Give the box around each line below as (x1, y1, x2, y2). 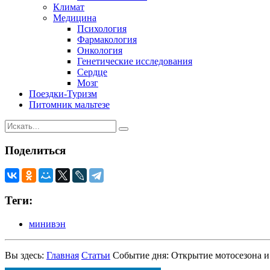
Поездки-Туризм (29, 88, 97, 99)
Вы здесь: (5, 250, 46, 260)
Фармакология (77, 34, 137, 45)
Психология (77, 23, 127, 34)
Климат (53, 1, 84, 12)
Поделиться (5, 143, 66, 157)
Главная (46, 250, 79, 260)
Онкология (77, 45, 122, 55)
